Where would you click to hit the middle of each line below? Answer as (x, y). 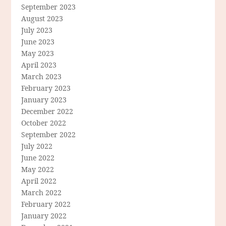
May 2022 (38, 169)
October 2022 (44, 123)
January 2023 (44, 100)
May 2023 (38, 53)
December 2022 (47, 111)
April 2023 (39, 65)
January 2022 (44, 216)
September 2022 (49, 135)
